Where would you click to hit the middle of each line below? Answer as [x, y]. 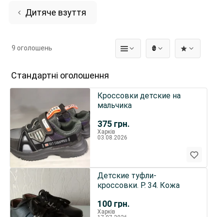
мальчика [114, 105]
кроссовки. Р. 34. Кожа [138, 185]
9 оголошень [32, 48]
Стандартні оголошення [60, 75]
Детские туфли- [127, 176]
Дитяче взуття [56, 12]
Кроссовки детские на [139, 96]
